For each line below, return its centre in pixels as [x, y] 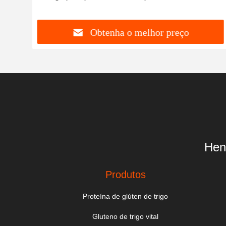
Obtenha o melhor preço [139, 33]
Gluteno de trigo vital [126, 216]
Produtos [125, 175]
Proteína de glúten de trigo [126, 196]
